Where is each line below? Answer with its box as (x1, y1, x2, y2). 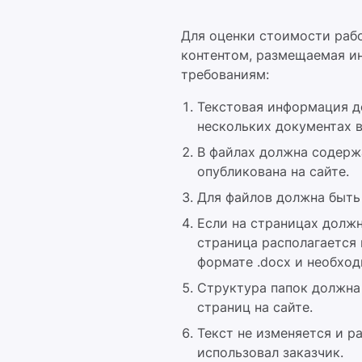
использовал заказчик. (197, 344, 343, 360)
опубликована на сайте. (197, 163, 349, 179)
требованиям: (181, 66, 269, 82)
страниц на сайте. (197, 299, 313, 315)
